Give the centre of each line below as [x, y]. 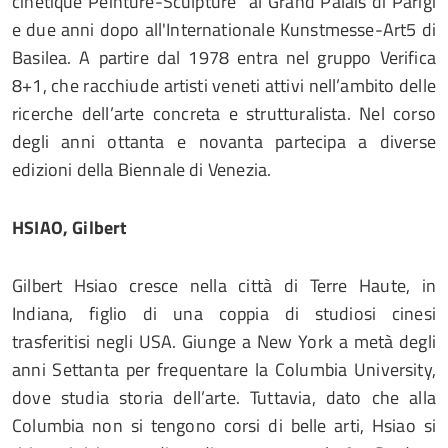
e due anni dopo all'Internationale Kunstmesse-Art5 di [224, 29]
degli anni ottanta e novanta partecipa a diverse [224, 141]
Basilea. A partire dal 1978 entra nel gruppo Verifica [224, 57]
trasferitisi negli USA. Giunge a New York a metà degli [224, 341]
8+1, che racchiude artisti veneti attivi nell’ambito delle [224, 85]
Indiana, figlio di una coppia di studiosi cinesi [224, 313]
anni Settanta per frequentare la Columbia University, [224, 369]
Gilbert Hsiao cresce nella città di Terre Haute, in [224, 285]
